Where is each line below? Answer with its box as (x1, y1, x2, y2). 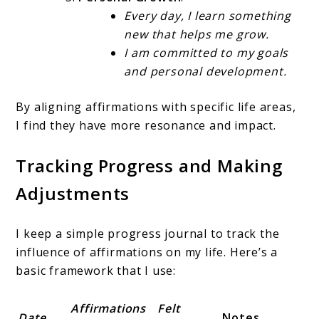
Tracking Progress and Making (16, 153, 283, 177)
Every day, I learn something (124, 7, 291, 23)
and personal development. (124, 63, 287, 79)
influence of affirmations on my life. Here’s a (16, 244, 278, 260)
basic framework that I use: (16, 262, 177, 278)
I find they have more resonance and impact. (16, 117, 276, 133)
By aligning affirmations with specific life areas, (16, 98, 296, 115)
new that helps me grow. (124, 26, 269, 42)
